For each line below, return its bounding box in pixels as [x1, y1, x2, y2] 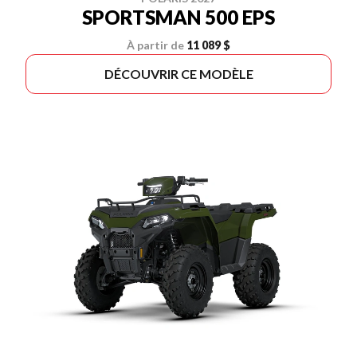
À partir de [127, 38, 184, 52]
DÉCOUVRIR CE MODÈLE [104, 66, 253, 81]
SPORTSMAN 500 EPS [82, 6, 275, 29]
